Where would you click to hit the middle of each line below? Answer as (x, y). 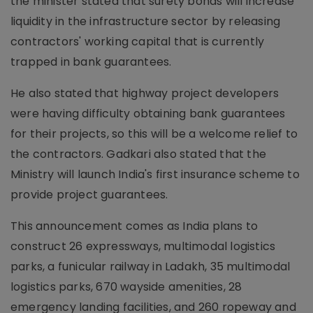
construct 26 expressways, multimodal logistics (143, 247)
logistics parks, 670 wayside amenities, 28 (126, 287)
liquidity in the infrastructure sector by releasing (146, 22)
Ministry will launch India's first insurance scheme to (155, 175)
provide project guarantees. (89, 195)
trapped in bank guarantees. (91, 62)
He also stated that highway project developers (145, 94)
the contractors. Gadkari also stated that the (139, 154)
